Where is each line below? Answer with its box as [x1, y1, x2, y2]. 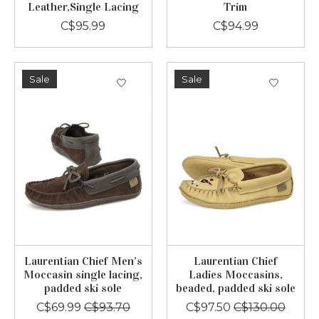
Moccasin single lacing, [23, 267, 143, 281]
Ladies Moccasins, [188, 267, 283, 281]
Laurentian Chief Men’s [23, 253, 142, 268]
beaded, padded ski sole [175, 281, 296, 295]
